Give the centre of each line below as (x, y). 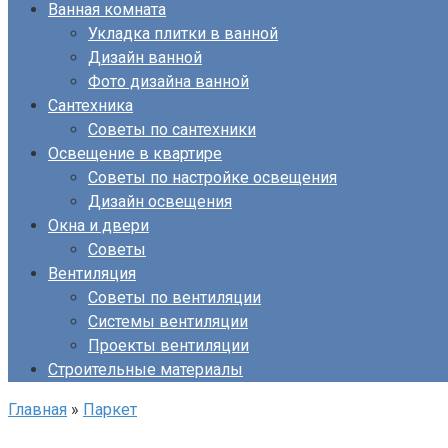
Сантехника (90, 105)
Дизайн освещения (160, 201)
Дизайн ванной (145, 57)
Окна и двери (98, 225)
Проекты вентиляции (168, 345)
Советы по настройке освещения (212, 177)
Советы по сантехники (172, 129)
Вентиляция (92, 273)
